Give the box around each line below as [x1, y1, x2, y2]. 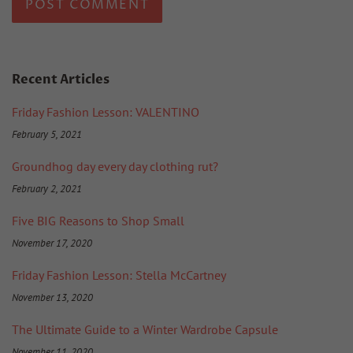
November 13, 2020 [12, 290, 93, 304]
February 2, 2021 [12, 181, 82, 195]
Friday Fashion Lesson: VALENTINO [12, 103, 199, 120]
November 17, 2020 [12, 236, 92, 250]
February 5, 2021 [12, 127, 82, 141]
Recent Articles [12, 70, 110, 88]
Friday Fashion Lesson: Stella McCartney [12, 266, 226, 283]
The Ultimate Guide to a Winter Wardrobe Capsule [12, 321, 278, 337]
